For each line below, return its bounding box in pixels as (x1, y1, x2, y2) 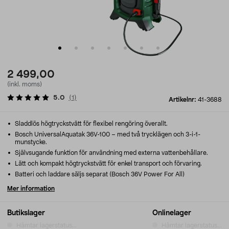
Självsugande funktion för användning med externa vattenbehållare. (13, 150, 208, 156)
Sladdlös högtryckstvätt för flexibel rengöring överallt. (13, 121, 168, 127)
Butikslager (7, 210, 45, 217)
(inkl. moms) (7, 81, 42, 87)
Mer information (7, 186, 55, 192)
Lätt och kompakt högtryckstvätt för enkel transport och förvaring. (13, 161, 202, 167)
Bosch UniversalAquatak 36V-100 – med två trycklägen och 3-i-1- (13, 131, 200, 138)
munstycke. (15, 139, 47, 145)
